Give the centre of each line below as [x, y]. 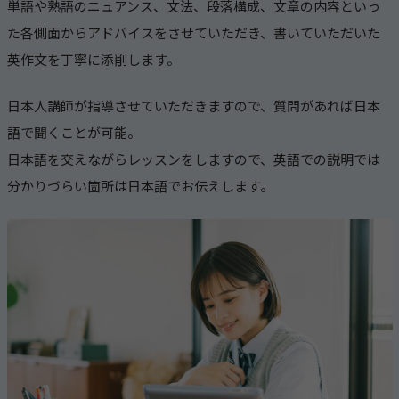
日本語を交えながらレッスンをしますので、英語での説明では [193, 159]
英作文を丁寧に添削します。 [93, 60]
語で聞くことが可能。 [73, 133]
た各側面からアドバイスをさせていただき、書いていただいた [193, 33]
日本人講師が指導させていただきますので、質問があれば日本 [193, 106]
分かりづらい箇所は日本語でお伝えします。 [140, 186]
